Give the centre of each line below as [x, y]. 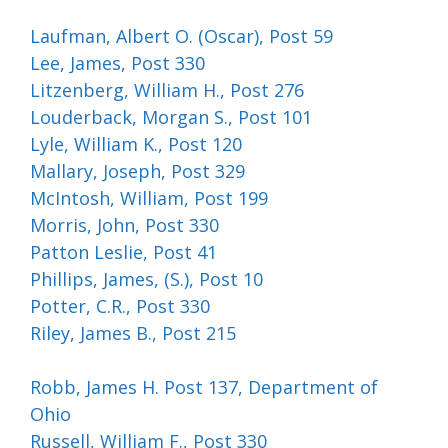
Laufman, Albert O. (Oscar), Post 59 [181, 36]
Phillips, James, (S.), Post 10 [146, 279]
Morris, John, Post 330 [124, 225]
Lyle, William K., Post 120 [136, 144]
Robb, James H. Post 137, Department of [204, 387]
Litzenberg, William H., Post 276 [167, 90]
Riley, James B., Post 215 [133, 333]
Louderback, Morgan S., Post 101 [171, 117]
